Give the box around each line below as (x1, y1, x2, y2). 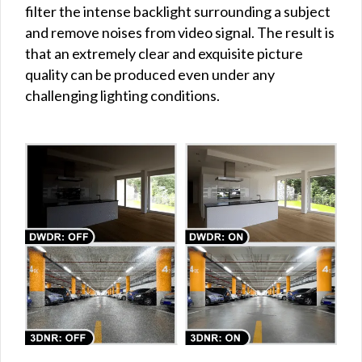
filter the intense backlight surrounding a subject (25, 2, 330, 20)
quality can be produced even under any (25, 65, 275, 83)
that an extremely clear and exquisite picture (25, 44, 303, 62)
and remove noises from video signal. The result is (25, 23, 335, 41)
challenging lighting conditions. (25, 86, 220, 104)
